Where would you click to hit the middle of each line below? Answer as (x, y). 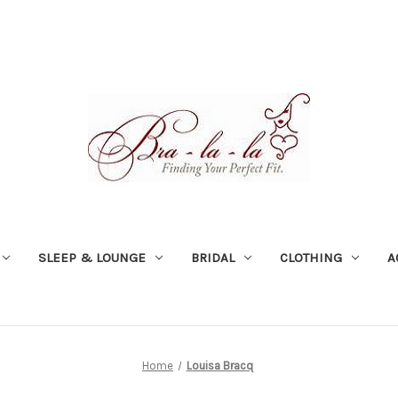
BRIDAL (212, 257)
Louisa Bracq (219, 365)
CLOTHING (310, 257)
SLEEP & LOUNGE (92, 257)
